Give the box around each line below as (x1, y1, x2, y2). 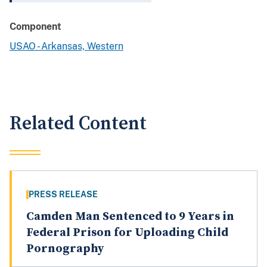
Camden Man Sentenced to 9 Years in (26, 209, 234, 225)
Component (10, 21, 61, 33)
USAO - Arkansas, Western (10, 41, 123, 52)
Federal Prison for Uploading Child (26, 225, 228, 241)
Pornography (26, 241, 104, 257)
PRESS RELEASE (29, 190, 98, 200)
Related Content (10, 112, 147, 136)
